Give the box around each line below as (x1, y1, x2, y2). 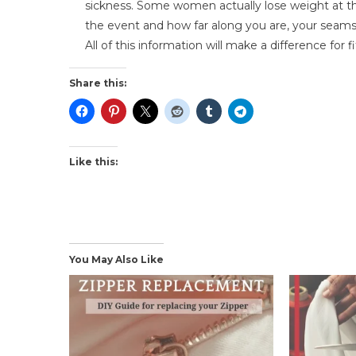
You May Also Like (69, 253, 164, 265)
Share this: (69, 76, 126, 89)
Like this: (69, 155, 118, 168)
